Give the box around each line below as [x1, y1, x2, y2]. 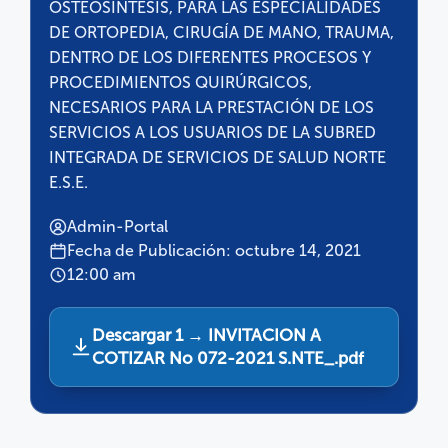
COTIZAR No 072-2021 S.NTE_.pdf [92, 347, 364, 368]
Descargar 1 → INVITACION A [92, 324, 321, 345]
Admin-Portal [67, 216, 168, 236]
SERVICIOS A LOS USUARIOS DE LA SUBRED [49, 122, 376, 142]
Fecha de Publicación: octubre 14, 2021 [67, 240, 361, 260]
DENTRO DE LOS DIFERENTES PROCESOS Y [49, 47, 371, 67]
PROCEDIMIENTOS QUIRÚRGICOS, [49, 72, 312, 92]
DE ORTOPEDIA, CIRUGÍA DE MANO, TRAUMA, [49, 22, 394, 42]
